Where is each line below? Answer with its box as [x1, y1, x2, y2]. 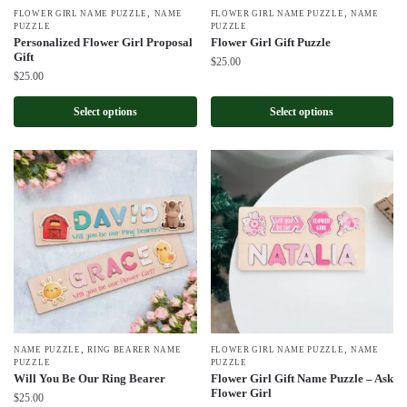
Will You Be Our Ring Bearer [14, 371, 165, 385]
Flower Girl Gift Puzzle [210, 35, 331, 50]
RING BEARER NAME [87, 344, 182, 354]
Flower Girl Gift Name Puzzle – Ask [210, 371, 393, 385]
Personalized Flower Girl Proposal [14, 35, 193, 50]
